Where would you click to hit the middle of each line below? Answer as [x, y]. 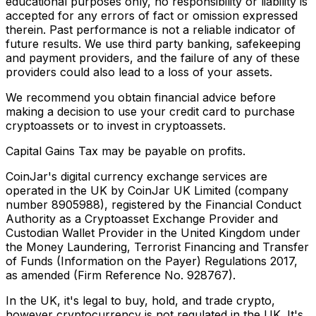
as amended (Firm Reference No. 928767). [121, 275]
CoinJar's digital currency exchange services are [136, 177]
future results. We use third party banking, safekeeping [153, 44]
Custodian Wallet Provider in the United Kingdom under [153, 233]
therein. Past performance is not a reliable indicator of [151, 30]
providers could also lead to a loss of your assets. [139, 72]
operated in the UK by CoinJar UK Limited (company [147, 191]
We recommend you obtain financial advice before [141, 98]
